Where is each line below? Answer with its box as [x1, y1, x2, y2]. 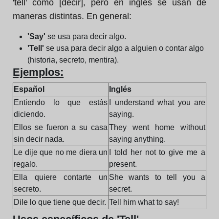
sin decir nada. [14, 135, 65, 143]
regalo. [14, 160, 38, 168]
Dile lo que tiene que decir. [14, 198, 106, 206]
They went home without [109, 123, 205, 131]
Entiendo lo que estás [14, 98, 108, 107]
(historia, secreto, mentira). [27, 56, 119, 64]
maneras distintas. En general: [13, 11, 131, 21]
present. [109, 160, 137, 168]
